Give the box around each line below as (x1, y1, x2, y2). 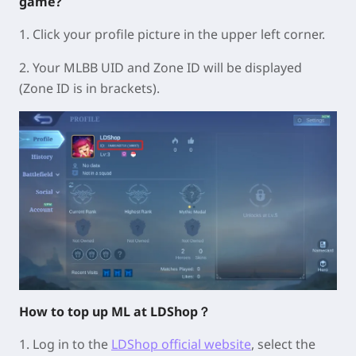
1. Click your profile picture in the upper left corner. (19, 25, 325, 43)
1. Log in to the (19, 335, 111, 354)
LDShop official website (111, 335, 251, 354)
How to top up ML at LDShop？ (19, 303, 211, 321)
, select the (251, 335, 315, 354)
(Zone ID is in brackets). (19, 79, 160, 97)
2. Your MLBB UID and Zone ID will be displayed (19, 59, 302, 76)
